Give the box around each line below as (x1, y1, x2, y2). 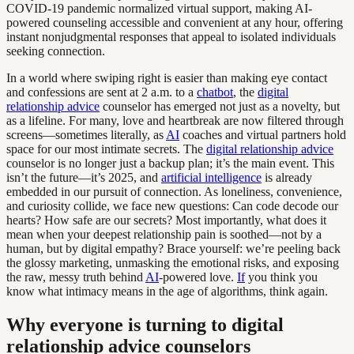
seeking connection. (6, 43, 105, 58)
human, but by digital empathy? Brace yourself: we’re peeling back (6, 241, 341, 255)
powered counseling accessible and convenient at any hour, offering (6, 15, 343, 29)
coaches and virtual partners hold (179, 127, 346, 141)
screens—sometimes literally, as (6, 127, 166, 141)
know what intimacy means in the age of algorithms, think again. (6, 284, 328, 298)
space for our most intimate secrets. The (6, 141, 206, 156)
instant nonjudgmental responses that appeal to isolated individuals (6, 29, 336, 43)
